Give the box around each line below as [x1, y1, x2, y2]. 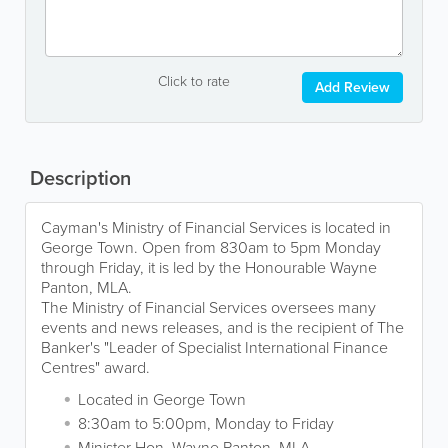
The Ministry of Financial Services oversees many [41, 295, 376, 319]
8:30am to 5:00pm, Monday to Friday [78, 411, 334, 435]
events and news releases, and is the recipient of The [41, 315, 404, 339]
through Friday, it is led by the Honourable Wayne [41, 255, 377, 279]
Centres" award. [41, 355, 154, 379]
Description [25, 162, 131, 193]
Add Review [315, 76, 390, 98]
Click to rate [157, 70, 230, 92]
